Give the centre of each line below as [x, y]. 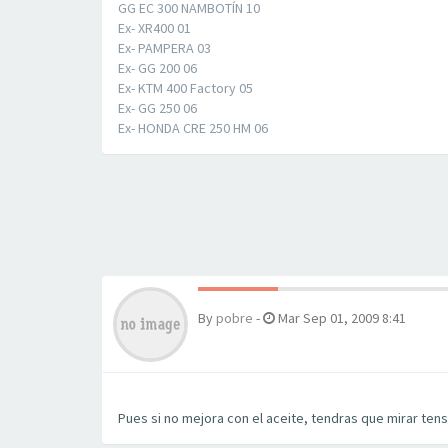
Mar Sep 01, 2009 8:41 [340, 318]
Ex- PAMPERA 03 [164, 48]
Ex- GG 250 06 [157, 108]
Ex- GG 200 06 [157, 68]
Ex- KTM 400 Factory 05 [185, 88]
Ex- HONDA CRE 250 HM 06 [193, 128]
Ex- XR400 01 [154, 28]
